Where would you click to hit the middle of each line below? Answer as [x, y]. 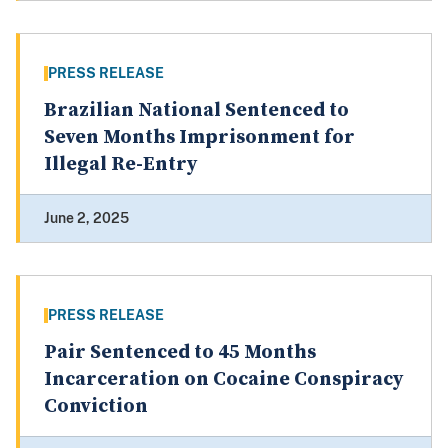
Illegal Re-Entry [120, 165]
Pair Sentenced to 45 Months [180, 353]
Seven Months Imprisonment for [199, 138]
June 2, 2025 [86, 218]
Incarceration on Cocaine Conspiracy [223, 380]
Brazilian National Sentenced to [196, 111]
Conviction [96, 407]
